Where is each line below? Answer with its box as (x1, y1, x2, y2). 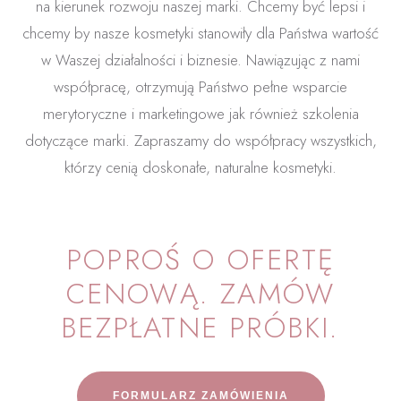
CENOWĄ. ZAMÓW (65, 272, 336, 314)
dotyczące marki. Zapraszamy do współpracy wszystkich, (24, 129, 377, 151)
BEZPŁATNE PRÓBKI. (61, 306, 340, 348)
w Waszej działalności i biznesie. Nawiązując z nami (41, 48, 360, 71)
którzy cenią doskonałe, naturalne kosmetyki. (64, 156, 337, 178)
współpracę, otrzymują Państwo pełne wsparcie (54, 75, 347, 98)
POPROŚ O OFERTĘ (66, 238, 335, 280)
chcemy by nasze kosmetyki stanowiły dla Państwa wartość (22, 21, 379, 44)
